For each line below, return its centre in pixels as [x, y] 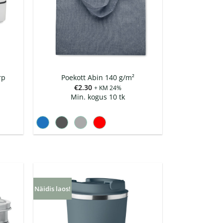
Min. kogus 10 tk [98, 97]
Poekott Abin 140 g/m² [98, 78]
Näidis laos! [52, 189]
